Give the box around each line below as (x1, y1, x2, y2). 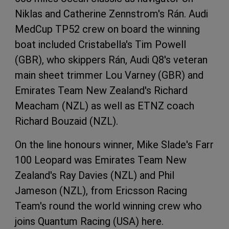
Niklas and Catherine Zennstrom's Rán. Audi (15, 7, 208, 20)
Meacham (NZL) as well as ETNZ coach (15, 99, 194, 112)
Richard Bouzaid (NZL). (15, 114, 118, 127)
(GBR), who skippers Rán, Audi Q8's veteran (15, 53, 208, 66)
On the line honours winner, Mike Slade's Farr (15, 138, 214, 151)
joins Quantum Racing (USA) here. (15, 215, 164, 227)
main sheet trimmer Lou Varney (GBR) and (15, 68, 203, 81)
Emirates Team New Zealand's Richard (15, 84, 188, 97)
